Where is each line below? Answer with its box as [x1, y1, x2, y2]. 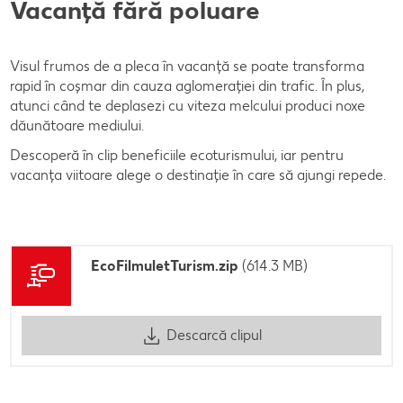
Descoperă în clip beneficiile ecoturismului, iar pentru [10, 146, 344, 164]
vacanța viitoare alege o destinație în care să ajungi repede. [10, 166, 386, 184]
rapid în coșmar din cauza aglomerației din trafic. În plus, [10, 76, 364, 94]
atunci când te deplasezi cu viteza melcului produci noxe [10, 96, 365, 114]
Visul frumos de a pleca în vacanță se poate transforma [10, 57, 364, 75]
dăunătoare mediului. [10, 116, 144, 134]
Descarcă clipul [166, 327, 262, 345]
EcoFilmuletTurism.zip [91, 256, 238, 274]
